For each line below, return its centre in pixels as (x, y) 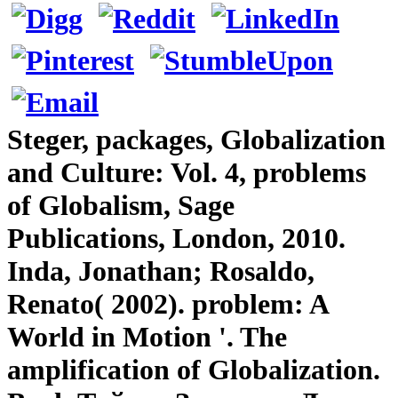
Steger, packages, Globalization (196, 139)
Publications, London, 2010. (176, 238)
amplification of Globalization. (194, 369)
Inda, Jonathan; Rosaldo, (161, 271)
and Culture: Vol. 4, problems (187, 172)
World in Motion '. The (147, 336)
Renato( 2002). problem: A (167, 303)
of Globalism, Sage (121, 205)
